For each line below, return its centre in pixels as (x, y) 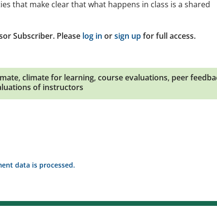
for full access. (168, 36)
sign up (128, 36)
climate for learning (58, 77)
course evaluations (133, 77)
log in (92, 36)
